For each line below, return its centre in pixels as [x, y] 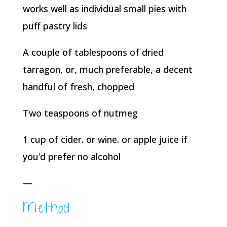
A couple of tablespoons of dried [93, 52]
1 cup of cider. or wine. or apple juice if [105, 139]
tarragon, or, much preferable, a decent [107, 69]
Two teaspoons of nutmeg [80, 113]
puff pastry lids [55, 26]
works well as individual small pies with [104, 8]
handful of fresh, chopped [78, 86]
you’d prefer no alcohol [71, 156]
